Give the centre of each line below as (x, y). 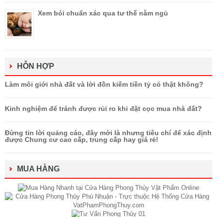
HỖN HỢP (36, 66)
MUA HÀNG (38, 169)
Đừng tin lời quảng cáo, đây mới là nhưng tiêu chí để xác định (108, 133)
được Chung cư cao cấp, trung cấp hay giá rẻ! (82, 140)
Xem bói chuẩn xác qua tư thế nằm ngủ (103, 13)
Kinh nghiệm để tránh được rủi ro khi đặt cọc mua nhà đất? (103, 109)
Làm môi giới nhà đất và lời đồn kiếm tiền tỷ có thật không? (104, 85)
